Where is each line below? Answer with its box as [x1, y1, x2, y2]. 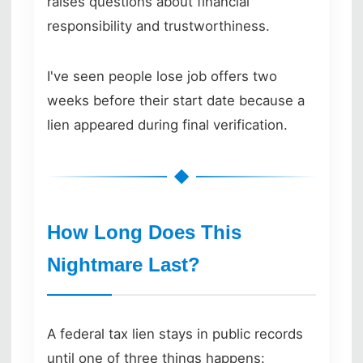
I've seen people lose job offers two [47, 67, 277, 84]
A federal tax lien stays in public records [47, 325, 303, 342]
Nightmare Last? [47, 253, 200, 275]
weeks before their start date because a [47, 92, 305, 109]
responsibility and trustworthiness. [47, 17, 270, 34]
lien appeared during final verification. [47, 116, 288, 133]
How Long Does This [47, 220, 241, 243]
